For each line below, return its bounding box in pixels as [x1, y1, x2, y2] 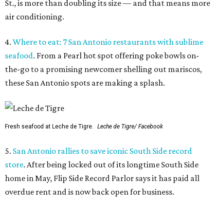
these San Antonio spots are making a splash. [5, 78, 165, 88]
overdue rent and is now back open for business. [5, 187, 174, 197]
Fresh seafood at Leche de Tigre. [5, 123, 93, 130]
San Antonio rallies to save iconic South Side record [13, 146, 192, 156]
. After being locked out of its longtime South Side [23, 160, 199, 170]
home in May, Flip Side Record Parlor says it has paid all [5, 173, 200, 183]
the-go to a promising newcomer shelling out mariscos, [5, 64, 202, 74]
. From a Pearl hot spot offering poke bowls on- [33, 51, 199, 61]
